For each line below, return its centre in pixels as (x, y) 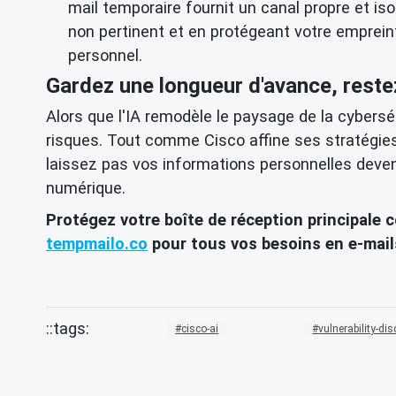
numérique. (86, 187)
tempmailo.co (97, 243)
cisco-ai (200, 328)
